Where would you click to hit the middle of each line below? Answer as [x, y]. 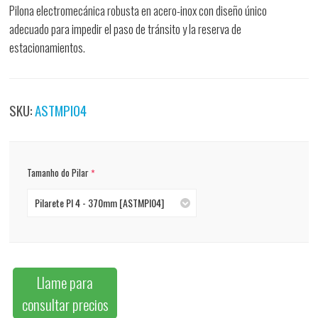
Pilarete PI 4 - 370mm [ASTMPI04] [100, 202]
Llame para [65, 282]
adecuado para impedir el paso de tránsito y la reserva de [126, 29]
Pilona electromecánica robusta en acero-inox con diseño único [138, 11]
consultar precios [65, 304]
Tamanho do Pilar [59, 173]
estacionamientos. [48, 48]
